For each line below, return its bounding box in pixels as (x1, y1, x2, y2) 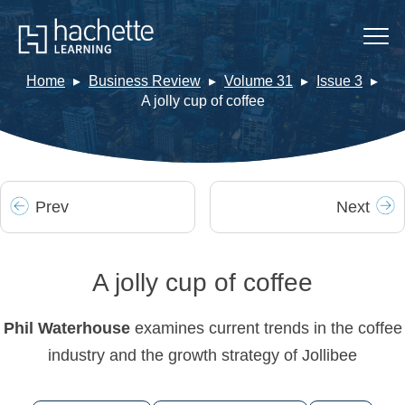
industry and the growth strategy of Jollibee (48, 346, 357, 364)
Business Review (89, 73, 201, 89)
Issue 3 (316, 73, 363, 89)
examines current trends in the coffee (134, 319, 402, 337)
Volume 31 (224, 73, 293, 89)
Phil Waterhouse (3, 319, 135, 337)
